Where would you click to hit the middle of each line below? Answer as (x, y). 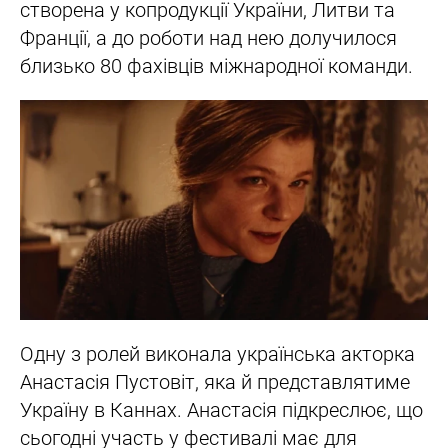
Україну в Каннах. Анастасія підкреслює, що (221, 410)
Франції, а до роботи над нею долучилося (208, 38)
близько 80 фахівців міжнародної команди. (219, 66)
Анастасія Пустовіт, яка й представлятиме (215, 382)
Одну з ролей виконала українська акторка (217, 354)
